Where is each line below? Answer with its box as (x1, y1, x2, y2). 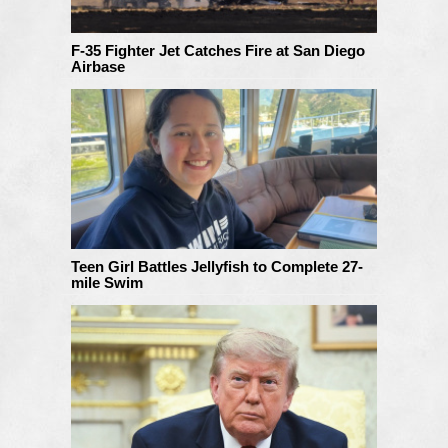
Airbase (71, 57, 125, 75)
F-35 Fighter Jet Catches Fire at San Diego (71, 41, 365, 59)
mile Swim (71, 273, 143, 291)
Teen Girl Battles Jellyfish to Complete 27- (71, 257, 363, 275)
